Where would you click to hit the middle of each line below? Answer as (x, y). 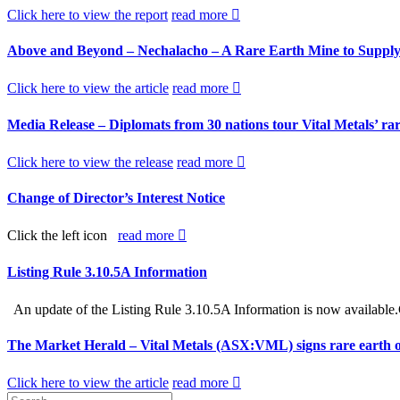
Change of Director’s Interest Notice (116, 198)
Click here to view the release (90, 162)
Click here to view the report (87, 14)
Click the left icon (62, 236)
